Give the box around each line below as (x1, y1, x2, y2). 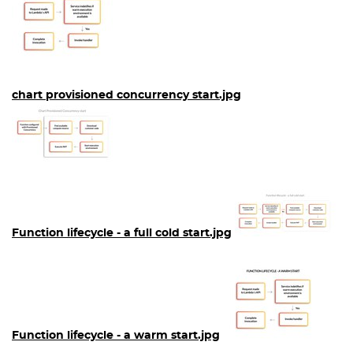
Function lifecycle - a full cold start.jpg (12, 228, 232, 239)
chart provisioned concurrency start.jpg (12, 90, 241, 101)
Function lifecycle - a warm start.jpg (12, 330, 220, 341)
